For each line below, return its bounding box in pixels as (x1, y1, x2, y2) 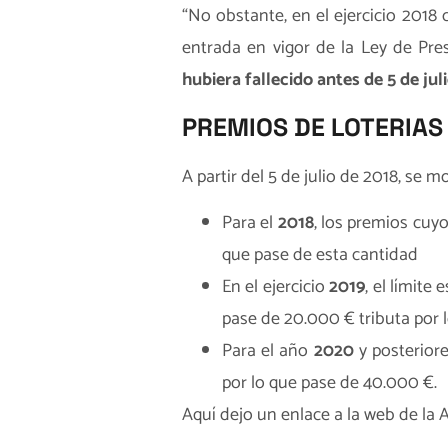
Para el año (222, 336, 314, 367)
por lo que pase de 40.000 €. (222, 368, 437, 399)
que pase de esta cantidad (222, 240, 418, 271)
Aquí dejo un (182, 400, 281, 431)
